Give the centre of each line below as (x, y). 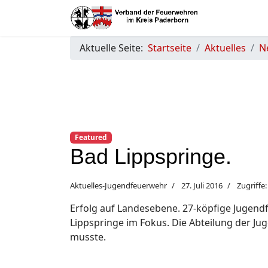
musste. (88, 237)
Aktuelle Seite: (114, 48)
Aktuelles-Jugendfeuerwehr (118, 186)
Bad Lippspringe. (151, 157)
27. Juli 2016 (202, 186)
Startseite (170, 48)
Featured (91, 137)
